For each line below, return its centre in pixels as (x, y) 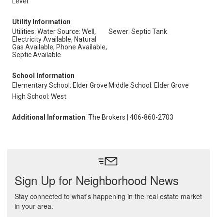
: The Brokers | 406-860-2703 (129, 117)
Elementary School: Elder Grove (60, 85)
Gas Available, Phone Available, (60, 47)
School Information (43, 76)
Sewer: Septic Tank (138, 31)
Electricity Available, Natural (54, 39)
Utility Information (41, 22)
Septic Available (37, 55)
